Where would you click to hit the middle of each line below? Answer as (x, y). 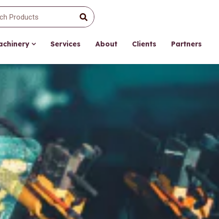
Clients (144, 44)
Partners (186, 44)
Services (66, 44)
